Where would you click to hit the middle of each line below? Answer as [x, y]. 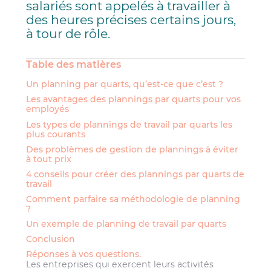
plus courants [56, 134]
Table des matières [74, 64]
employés [48, 109]
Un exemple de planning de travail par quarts [126, 224]
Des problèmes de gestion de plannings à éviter [132, 149]
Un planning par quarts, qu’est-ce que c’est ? [125, 84]
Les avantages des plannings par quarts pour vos [134, 100]
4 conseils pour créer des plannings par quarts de [135, 174]
